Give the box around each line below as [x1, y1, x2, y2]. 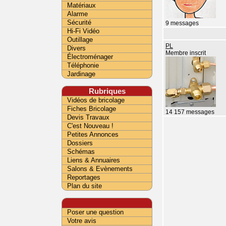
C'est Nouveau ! [67, 122, 114, 130]
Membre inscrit [165, 50, 206, 56]
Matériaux [67, 2, 96, 9]
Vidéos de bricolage [67, 96, 125, 104]
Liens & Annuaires [67, 156, 120, 164]
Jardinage [67, 70, 95, 78]
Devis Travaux [67, 114, 109, 121]
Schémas [67, 148, 95, 155]
